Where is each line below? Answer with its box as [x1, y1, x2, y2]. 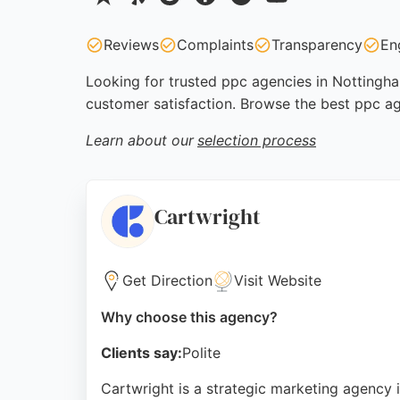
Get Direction [122, 271, 212, 289]
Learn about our [86, 131, 194, 149]
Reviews [104, 36, 159, 54]
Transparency [271, 36, 362, 54]
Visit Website [234, 271, 321, 289]
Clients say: [101, 344, 182, 362]
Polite [182, 344, 221, 362]
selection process [197, 131, 316, 149]
